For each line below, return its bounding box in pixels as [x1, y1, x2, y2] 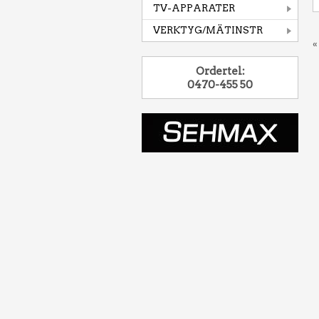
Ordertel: [195, 64, 245, 78]
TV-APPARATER [153, 3, 235, 14]
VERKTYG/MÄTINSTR [153, 25, 263, 36]
